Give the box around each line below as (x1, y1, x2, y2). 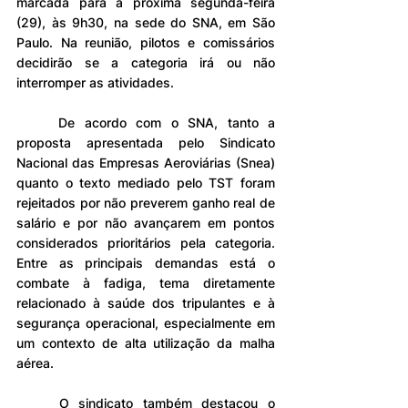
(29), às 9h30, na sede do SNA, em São (16, 14, 275, 30)
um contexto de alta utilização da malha (16, 334, 275, 351)
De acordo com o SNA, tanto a (16, 114, 59, 130)
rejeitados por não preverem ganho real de (16, 194, 275, 210)
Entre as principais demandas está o (16, 254, 275, 270)
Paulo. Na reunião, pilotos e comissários (16, 34, 275, 50)
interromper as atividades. (16, 74, 174, 90)
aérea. (16, 354, 54, 371)
